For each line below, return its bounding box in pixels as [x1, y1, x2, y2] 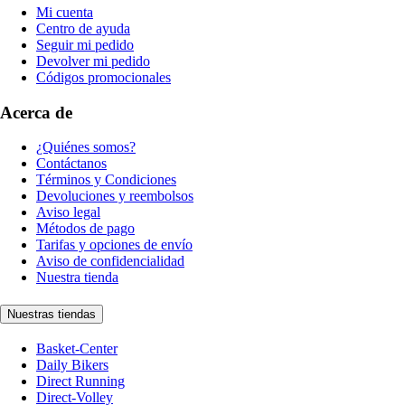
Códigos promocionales [36, 69, 171, 85]
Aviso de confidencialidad [36, 253, 184, 269]
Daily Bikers [36, 356, 108, 372]
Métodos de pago [36, 221, 135, 237]
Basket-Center [36, 340, 118, 356]
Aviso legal [36, 204, 100, 221]
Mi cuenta [36, 4, 93, 20]
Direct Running [36, 372, 125, 389]
